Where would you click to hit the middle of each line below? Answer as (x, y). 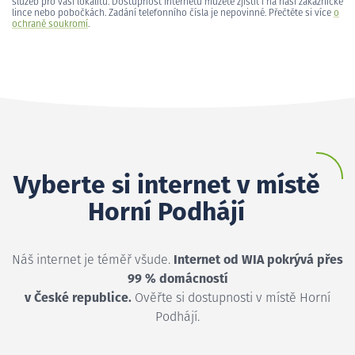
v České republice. (78, 298)
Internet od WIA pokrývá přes (258, 260)
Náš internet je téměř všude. (93, 260)
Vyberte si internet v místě (166, 186)
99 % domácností (177, 279)
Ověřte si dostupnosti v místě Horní (231, 298)
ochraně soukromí (50, 24)
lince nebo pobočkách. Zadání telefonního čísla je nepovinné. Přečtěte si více (173, 13)
